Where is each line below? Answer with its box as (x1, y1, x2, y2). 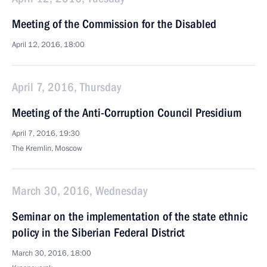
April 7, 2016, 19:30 (12, 128, 80, 139)
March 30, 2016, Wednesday (12, 184, 147, 198)
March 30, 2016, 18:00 (12, 248, 91, 259)
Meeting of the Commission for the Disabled (12, 17, 216, 31)
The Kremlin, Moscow (12, 143, 82, 154)
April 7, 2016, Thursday (12, 80, 121, 94)
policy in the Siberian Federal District (12, 225, 185, 240)
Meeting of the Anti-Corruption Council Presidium (12, 105, 241, 120)
